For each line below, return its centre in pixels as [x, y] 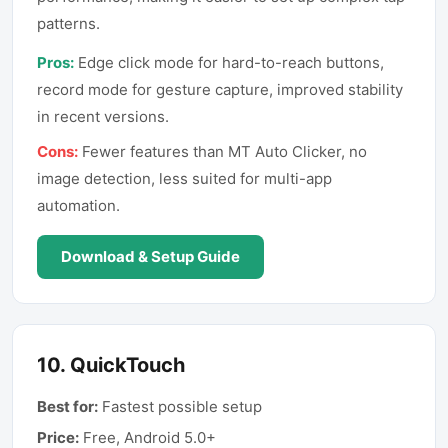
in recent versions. [103, 116]
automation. [78, 205]
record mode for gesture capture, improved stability [220, 89]
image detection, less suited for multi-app [184, 178]
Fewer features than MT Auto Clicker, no [224, 151]
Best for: [67, 406]
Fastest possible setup [182, 406]
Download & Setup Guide [150, 256]
